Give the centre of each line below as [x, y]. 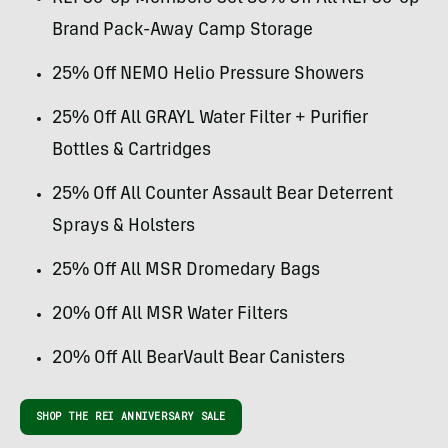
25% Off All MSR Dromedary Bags [186, 271]
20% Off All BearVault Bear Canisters [198, 359]
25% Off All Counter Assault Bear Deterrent [222, 195]
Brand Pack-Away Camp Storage [182, 31]
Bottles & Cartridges [131, 151]
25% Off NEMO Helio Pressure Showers [208, 75]
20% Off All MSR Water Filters [170, 315]
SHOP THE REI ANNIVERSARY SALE [131, 417]
